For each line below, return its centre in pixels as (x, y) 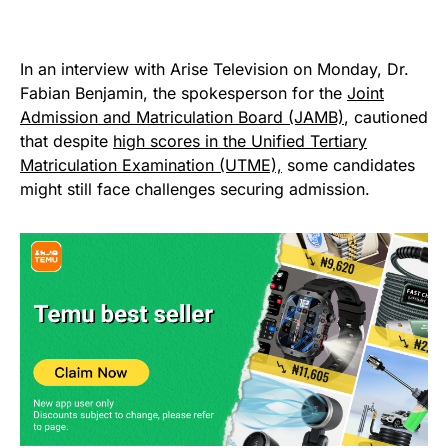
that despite (66, 141)
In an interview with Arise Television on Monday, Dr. (214, 69)
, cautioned (386, 117)
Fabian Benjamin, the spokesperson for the (183, 93)
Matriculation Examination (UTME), (151, 165)
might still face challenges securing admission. (195, 189)
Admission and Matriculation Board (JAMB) (182, 117)
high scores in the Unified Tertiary (240, 141)
